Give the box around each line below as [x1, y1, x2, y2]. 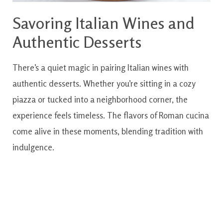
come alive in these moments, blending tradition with [12, 126, 203, 137]
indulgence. [12, 142, 54, 153]
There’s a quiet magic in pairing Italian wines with [12, 62, 189, 73]
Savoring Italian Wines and [12, 13, 195, 33]
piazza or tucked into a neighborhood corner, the [12, 94, 188, 105]
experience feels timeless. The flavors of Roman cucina [12, 110, 209, 121]
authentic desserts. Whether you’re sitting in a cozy [12, 78, 195, 89]
